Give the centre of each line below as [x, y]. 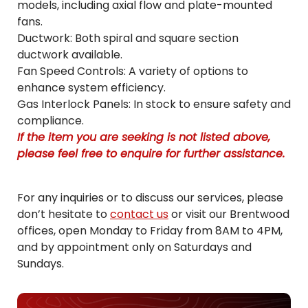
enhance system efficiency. [91, 88]
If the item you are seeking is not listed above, [144, 137]
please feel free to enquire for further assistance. [151, 154]
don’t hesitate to [64, 214]
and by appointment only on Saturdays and [134, 247]
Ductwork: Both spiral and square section [128, 38]
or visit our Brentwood [229, 214]
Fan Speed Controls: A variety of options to [133, 71]
